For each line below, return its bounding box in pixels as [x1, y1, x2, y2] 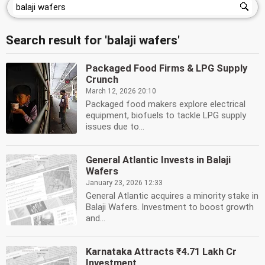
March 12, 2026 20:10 [86, 87, 156, 95]
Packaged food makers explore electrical [86, 99, 245, 109]
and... [86, 213, 105, 224]
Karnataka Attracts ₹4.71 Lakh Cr [86, 246, 237, 257]
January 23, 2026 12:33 [86, 179, 163, 187]
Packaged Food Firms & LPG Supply [86, 63, 247, 74]
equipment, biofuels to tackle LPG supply [86, 110, 246, 121]
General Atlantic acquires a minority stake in [86, 190, 258, 201]
